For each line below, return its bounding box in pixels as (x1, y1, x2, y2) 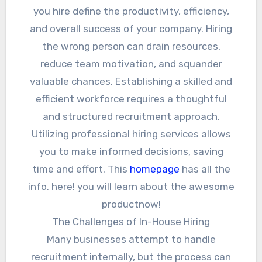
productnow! (101, 198, 161, 210)
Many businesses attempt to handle (46, 233, 216, 245)
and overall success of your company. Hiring (30, 22, 232, 35)
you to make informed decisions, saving (39, 145, 223, 157)
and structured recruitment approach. (42, 110, 220, 122)
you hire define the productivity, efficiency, (33, 5, 229, 17)
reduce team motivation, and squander (40, 57, 222, 70)
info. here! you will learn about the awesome (27, 180, 235, 192)
